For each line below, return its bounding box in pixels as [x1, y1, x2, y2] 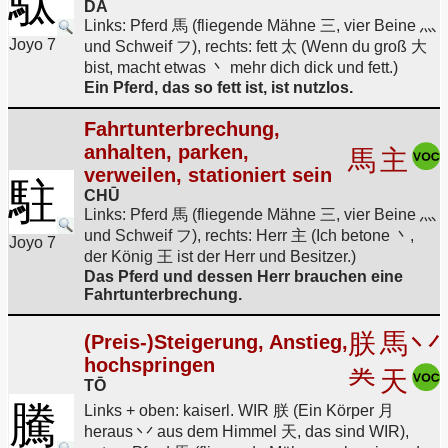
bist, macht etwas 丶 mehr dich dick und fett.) [84, 59, 398, 76]
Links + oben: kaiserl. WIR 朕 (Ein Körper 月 [84, 402, 394, 419]
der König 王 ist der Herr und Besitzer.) [84, 248, 356, 265]
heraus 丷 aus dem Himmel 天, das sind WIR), [84, 423, 409, 440]
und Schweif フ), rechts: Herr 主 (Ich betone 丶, [84, 227, 414, 244]
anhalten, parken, [84, 141, 249, 163]
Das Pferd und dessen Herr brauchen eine [84, 268, 403, 285]
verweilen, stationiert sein [84, 164, 332, 186]
